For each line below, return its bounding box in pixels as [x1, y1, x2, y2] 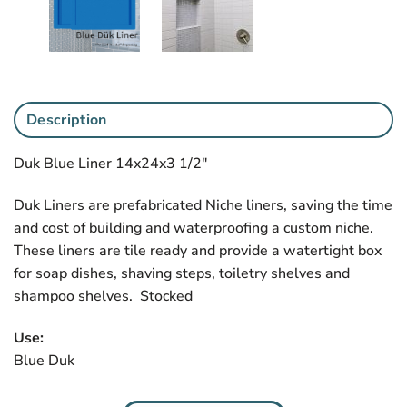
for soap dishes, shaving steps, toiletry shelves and [14, 263, 350, 284]
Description [26, 110, 107, 131]
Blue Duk [14, 350, 74, 371]
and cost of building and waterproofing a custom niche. [14, 218, 373, 239]
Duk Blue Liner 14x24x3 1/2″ [14, 154, 207, 174]
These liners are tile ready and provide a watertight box [14, 241, 382, 262]
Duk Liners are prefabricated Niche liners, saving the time [14, 195, 392, 216]
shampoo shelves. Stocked [14, 286, 193, 307]
